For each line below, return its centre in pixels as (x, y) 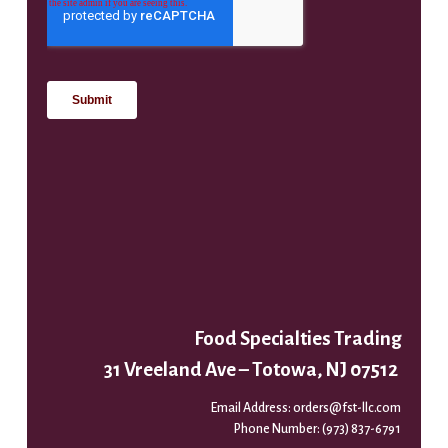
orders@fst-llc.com (347, 408)
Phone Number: (278, 429)
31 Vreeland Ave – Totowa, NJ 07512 (251, 370)
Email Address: (252, 408)
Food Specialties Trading (298, 339)
